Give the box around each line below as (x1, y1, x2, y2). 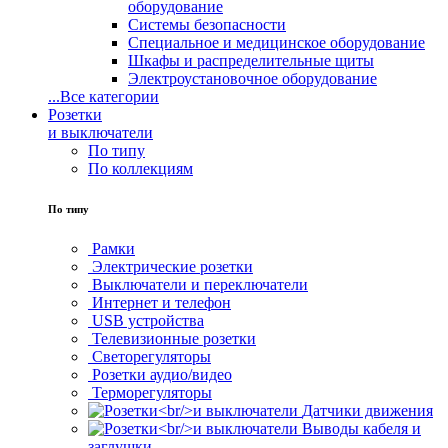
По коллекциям (88, 159, 193, 177)
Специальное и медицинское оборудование (128, 33, 425, 51)
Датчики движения (302, 401, 433, 419)
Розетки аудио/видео (92, 365, 232, 383)
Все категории (60, 87, 159, 105)
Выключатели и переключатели (92, 275, 308, 293)
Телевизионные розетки (92, 329, 256, 347)
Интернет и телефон (92, 293, 231, 311)
